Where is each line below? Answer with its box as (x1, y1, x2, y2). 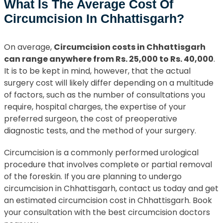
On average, (4, 41, 54, 53)
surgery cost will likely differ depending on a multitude (4, 77, 214, 89)
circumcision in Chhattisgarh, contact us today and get (4, 182, 219, 194)
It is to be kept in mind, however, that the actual (4, 65, 191, 77)
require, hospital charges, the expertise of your (4, 101, 186, 112)
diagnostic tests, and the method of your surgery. (4, 124, 196, 136)
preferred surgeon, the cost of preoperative (4, 112, 177, 124)
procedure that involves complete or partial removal (4, 158, 212, 170)
